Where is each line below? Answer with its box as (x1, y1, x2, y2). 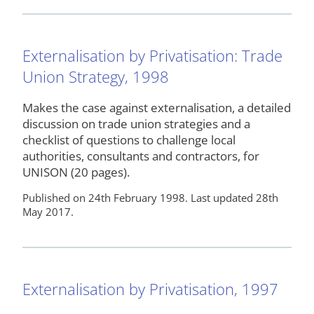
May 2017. (22, 205, 74, 219)
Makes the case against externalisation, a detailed (22, 100, 291, 116)
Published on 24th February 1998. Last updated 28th (22, 191, 278, 205)
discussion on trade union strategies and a (22, 116, 250, 132)
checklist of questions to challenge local (22, 132, 235, 149)
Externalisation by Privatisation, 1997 (22, 278, 278, 299)
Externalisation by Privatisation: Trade (22, 44, 282, 66)
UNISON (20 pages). (22, 164, 130, 181)
